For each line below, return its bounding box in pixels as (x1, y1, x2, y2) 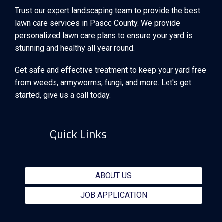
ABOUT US (95, 171, 132, 181)
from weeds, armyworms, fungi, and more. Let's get (15, 78, 191, 88)
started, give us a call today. (15, 90, 111, 100)
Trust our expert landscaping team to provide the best (15, 6, 200, 16)
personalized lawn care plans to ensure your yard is (15, 31, 193, 41)
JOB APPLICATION (80, 190, 147, 200)
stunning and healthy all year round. (15, 43, 135, 53)
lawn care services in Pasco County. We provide (15, 18, 180, 28)
